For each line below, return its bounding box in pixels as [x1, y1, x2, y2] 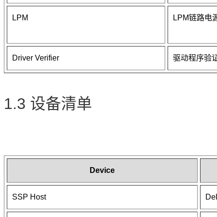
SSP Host [12, 193, 46, 201]
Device [90, 166, 115, 175]
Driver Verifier [12, 54, 59, 62]
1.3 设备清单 [4, 94, 92, 112]
